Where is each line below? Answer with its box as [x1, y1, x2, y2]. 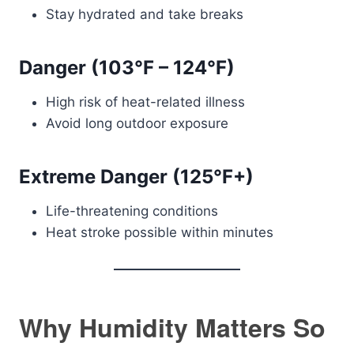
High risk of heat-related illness [46, 94, 245, 110]
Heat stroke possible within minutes [46, 224, 273, 240]
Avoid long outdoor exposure [46, 115, 228, 131]
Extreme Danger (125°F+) [19, 165, 254, 188]
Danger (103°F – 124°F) [19, 56, 235, 79]
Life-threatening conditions [46, 203, 218, 219]
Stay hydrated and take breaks [46, 6, 243, 22]
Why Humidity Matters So [19, 309, 326, 345]
